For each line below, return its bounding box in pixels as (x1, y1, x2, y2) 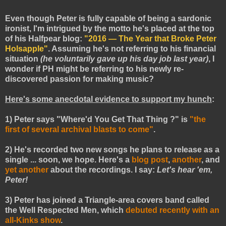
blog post (132, 155, 168, 164)
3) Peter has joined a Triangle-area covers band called (5, 196, 209, 205)
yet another (5, 165, 48, 175)
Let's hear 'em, (157, 165, 212, 175)
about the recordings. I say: (48, 165, 157, 175)
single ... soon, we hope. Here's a (5, 155, 132, 164)
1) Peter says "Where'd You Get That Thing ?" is (5, 115, 190, 124)
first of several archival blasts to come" (5, 125, 153, 134)
